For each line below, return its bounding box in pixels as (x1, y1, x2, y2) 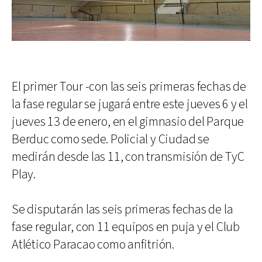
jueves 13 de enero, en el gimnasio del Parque (12, 113, 244, 131)
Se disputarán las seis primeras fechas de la (12, 201, 233, 219)
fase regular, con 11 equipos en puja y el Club (12, 219, 240, 236)
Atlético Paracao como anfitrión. (12, 236, 174, 254)
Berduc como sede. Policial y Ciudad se (12, 131, 209, 149)
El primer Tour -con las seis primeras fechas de (12, 78, 246, 96)
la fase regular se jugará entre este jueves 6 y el (12, 96, 248, 113)
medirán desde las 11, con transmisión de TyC (12, 149, 244, 166)
